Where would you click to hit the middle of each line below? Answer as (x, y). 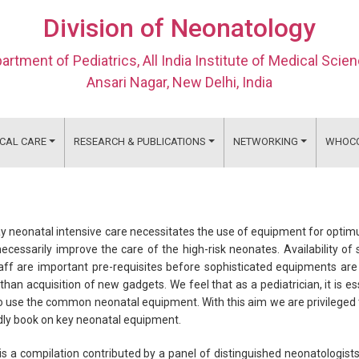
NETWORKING (265, 141)
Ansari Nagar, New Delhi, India (179, 82)
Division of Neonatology (179, 28)
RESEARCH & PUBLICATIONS (139, 141)
